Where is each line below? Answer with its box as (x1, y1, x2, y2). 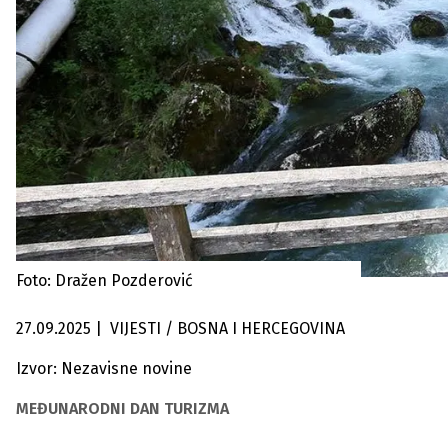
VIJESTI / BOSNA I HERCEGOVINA (165, 319, 345, 338)
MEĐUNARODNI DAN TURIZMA (16, 399, 229, 418)
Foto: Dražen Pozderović (16, 271, 193, 290)
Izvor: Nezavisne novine (16, 359, 192, 378)
